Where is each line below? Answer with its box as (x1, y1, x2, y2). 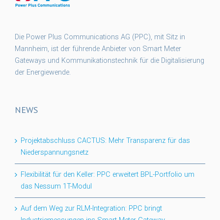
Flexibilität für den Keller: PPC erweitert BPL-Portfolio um (21, 170, 194, 179)
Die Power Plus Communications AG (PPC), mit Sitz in (15, 33, 185, 42)
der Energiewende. (15, 68, 71, 77)
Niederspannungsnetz (21, 148, 88, 157)
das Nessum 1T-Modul (21, 182, 92, 191)
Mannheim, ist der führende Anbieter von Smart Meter (15, 45, 181, 54)
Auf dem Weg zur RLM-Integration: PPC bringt (21, 204, 162, 213)
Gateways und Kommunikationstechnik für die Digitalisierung (15, 56, 204, 65)
